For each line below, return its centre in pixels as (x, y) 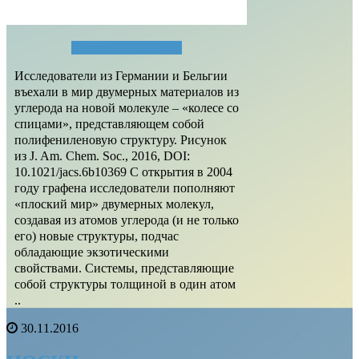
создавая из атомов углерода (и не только (127, 220)
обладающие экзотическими (92, 252)
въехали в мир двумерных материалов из (127, 92)
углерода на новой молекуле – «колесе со (127, 108)
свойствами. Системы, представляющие (124, 268)
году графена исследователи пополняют (125, 188)
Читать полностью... (127, 48)
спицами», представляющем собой (109, 124)
